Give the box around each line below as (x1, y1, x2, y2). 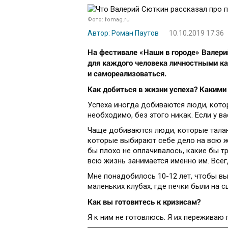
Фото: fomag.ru (88, 16, 130, 23)
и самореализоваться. (88, 68, 166, 79)
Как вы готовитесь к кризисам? (88, 196, 201, 207)
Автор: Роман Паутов (88, 29, 159, 38)
